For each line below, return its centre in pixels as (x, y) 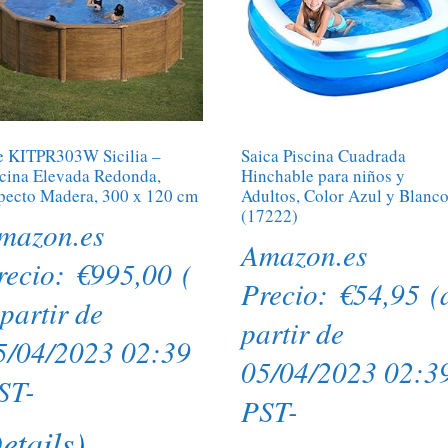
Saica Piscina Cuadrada (324, 156)
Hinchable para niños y (323, 176)
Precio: (290, 293)
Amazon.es (304, 254)
